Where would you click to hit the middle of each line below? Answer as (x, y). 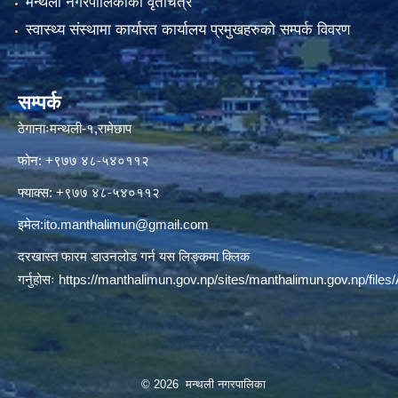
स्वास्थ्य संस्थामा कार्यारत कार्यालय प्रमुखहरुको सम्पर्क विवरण (187, 30)
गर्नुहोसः (38, 280)
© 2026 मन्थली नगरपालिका (203, 385)
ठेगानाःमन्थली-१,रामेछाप (75, 129)
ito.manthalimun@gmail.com (126, 225)
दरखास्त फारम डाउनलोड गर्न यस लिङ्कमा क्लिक (134, 257)
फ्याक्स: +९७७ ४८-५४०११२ (89, 193)
